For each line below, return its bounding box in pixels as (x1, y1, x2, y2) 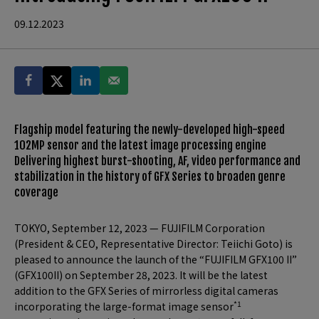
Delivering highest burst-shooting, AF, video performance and (14, 154, 300, 168)
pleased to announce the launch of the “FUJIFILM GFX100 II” (14, 252, 297, 266)
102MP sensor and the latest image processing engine (14, 138, 266, 152)
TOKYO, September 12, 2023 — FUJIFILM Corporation (14, 221, 265, 235)
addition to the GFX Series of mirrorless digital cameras (14, 283, 278, 298)
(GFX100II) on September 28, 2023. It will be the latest (14, 268, 268, 282)
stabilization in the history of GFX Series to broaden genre (14, 169, 286, 184)
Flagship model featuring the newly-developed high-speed (14, 122, 285, 137)
